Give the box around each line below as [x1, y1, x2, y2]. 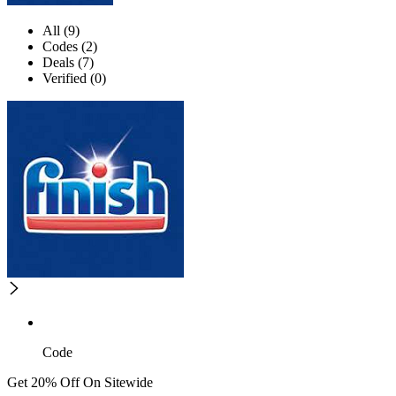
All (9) [42, 23, 80, 39]
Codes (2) [42, 39, 97, 55]
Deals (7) [42, 55, 94, 71]
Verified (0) [42, 71, 106, 87]
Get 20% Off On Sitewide [7, 375, 153, 391]
